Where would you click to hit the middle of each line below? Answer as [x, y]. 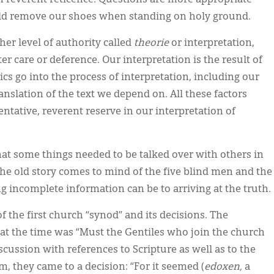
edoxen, [224, 267]
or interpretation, [212, 43]
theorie [151, 43]
